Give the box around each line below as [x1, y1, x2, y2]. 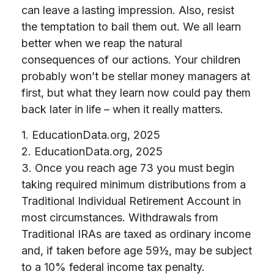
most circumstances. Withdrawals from [21, 211, 218, 224]
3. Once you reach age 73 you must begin [21, 161, 234, 174]
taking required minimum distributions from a [21, 178, 246, 191]
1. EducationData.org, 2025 [21, 128, 160, 141]
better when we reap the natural [21, 37, 182, 50]
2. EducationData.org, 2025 [21, 145, 163, 158]
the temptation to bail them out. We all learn [21, 20, 241, 33]
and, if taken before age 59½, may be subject [21, 244, 252, 257]
